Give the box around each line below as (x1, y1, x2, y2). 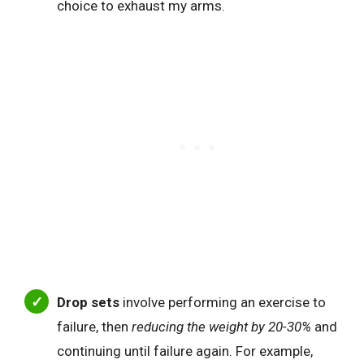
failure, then (57, 318, 132, 336)
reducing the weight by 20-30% (132, 318, 311, 336)
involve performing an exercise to (123, 294, 326, 311)
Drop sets (57, 294, 123, 311)
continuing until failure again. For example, (57, 343, 313, 360)
